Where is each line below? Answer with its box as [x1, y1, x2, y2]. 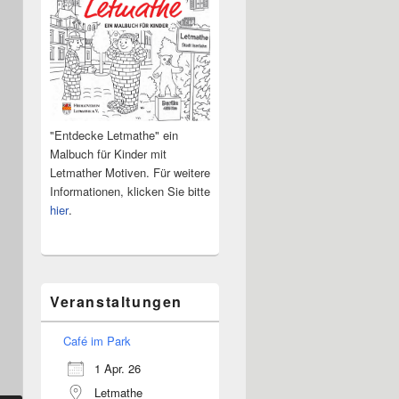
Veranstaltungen [50, 290, 183, 312]
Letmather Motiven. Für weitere [50, 163, 210, 181]
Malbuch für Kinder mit [50, 144, 167, 162]
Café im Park [63, 331, 131, 349]
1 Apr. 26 [94, 359, 141, 377]
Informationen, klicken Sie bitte [50, 182, 210, 199]
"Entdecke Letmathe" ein [50, 126, 178, 143]
